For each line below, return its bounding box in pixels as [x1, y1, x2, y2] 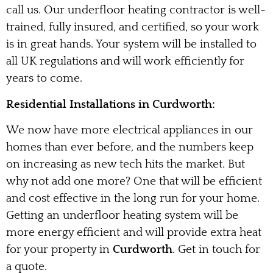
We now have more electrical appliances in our [6, 123, 253, 136]
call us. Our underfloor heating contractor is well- [6, 4, 266, 17]
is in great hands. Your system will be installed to [6, 38, 257, 51]
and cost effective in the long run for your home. [6, 191, 260, 205]
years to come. [6, 72, 82, 85]
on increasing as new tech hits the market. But [6, 157, 245, 171]
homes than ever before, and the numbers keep [6, 140, 253, 154]
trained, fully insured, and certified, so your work [6, 21, 259, 34]
